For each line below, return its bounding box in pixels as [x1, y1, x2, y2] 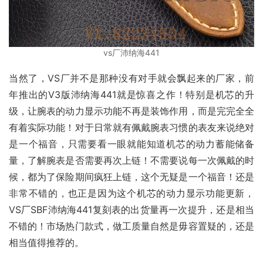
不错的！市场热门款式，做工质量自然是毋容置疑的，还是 [9, 220, 254, 232]
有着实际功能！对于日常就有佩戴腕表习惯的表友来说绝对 [9, 122, 254, 134]
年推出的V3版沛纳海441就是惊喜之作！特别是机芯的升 [9, 89, 254, 101]
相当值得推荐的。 [9, 237, 84, 249]
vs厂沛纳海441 [103, 48, 160, 58]
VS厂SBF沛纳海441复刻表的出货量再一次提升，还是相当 [9, 204, 254, 216]
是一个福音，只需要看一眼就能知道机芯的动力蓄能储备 [9, 138, 254, 150]
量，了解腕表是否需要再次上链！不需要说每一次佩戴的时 [9, 154, 254, 167]
